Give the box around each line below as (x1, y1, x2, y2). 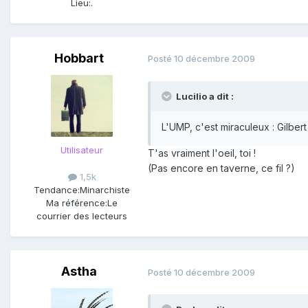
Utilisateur (60, 144, 103, 155)
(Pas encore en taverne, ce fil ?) (148, 162, 295, 174)
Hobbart (54, 50, 104, 65)
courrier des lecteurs (36, 210, 127, 221)
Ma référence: (46, 197, 107, 208)
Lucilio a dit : (176, 90, 234, 102)
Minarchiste (80, 184, 130, 195)
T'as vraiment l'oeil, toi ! (148, 146, 256, 159)
